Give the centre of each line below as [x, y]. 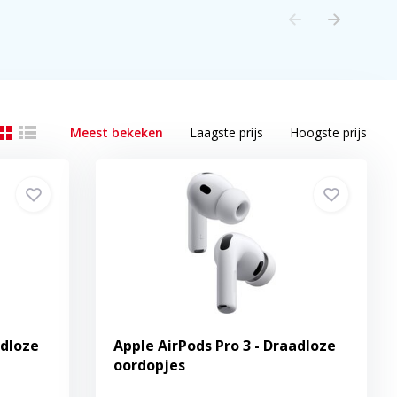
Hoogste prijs [329, 132]
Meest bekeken [117, 132]
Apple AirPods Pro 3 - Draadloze [225, 346]
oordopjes [150, 365]
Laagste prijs [227, 132]
